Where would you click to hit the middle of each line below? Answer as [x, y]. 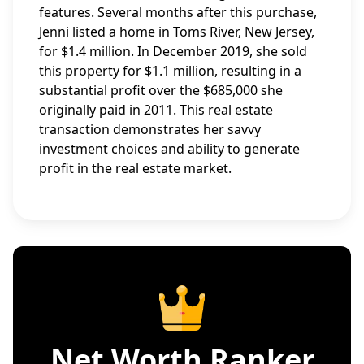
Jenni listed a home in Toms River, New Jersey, [177, 32]
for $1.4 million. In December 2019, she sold [173, 51]
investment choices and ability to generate [169, 149]
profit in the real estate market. [135, 168]
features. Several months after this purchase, [178, 12]
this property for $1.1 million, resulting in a [170, 71]
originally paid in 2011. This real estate [156, 110]
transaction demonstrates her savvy [150, 129]
